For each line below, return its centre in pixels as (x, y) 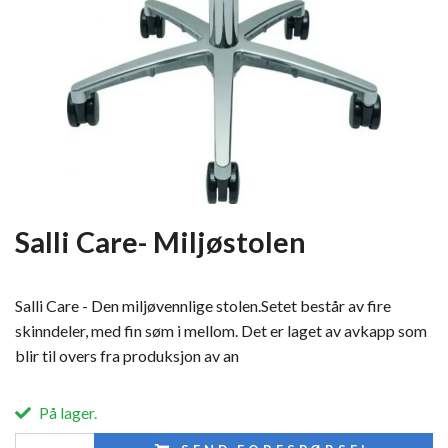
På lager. (68, 412)
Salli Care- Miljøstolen (160, 241)
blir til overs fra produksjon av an (127, 355)
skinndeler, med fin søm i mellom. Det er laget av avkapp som (221, 330)
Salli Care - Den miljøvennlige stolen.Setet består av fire (203, 305)
